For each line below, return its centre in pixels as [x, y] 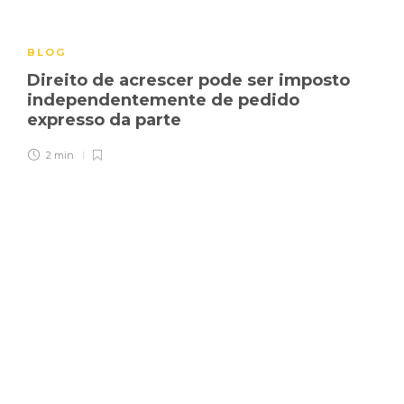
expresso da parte [106, 119]
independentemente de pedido [163, 100]
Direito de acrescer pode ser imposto [188, 80]
